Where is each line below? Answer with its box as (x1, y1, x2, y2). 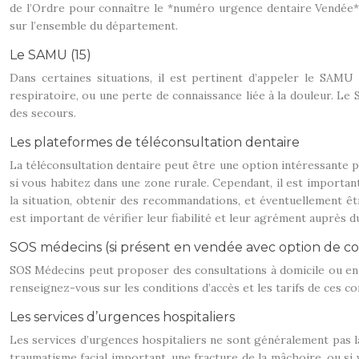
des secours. (10, 106, 76, 120)
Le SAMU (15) (10, 47, 91, 63)
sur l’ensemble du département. (10, 18, 178, 33)
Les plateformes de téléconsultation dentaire (10, 135, 300, 150)
